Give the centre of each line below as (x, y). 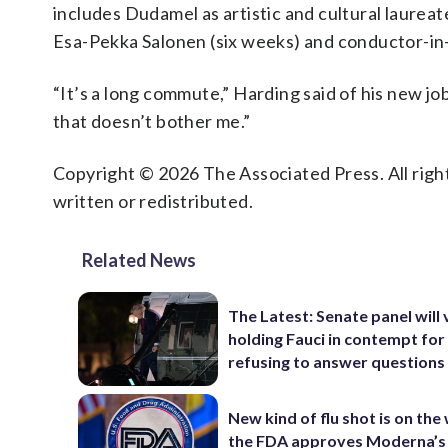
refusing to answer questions (337, 362)
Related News (139, 260)
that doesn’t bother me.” (152, 121)
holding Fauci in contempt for (337, 339)
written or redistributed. (153, 201)
